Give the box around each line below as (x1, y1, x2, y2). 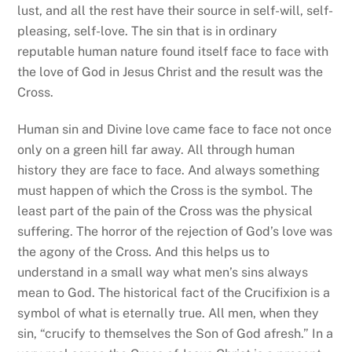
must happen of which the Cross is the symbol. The (17, 182, 313, 198)
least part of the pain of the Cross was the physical (17, 203, 313, 218)
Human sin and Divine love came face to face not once (17, 121, 332, 137)
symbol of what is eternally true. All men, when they (17, 305, 320, 321)
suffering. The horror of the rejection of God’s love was (17, 223, 333, 239)
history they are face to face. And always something (17, 162, 321, 178)
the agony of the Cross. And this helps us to (17, 244, 270, 259)
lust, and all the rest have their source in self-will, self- (17, 2, 334, 18)
